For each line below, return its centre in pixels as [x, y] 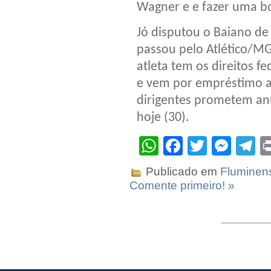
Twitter [236, 145]
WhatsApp [203, 145]
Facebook [226, 145]
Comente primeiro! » [182, 185]
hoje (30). [163, 117]
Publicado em [181, 171]
